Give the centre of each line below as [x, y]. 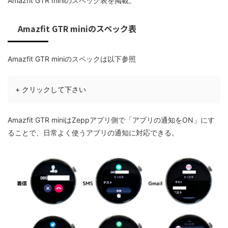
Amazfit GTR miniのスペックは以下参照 [72, 59]
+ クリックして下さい [51, 90]
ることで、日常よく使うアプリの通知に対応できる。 [93, 133]
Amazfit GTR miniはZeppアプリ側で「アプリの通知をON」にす [111, 120]
